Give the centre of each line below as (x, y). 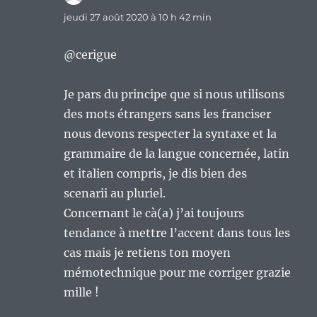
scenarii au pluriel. (115, 194)
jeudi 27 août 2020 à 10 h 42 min (138, 17)
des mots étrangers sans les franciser (168, 114)
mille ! (82, 293)
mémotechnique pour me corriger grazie (178, 273)
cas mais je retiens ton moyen (148, 253)
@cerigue (91, 55)
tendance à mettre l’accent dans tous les (177, 233)
